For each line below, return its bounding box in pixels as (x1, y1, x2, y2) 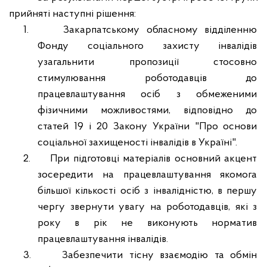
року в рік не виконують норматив (38, 218, 257, 229)
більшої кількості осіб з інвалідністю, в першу (38, 185, 257, 197)
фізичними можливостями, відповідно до (38, 105, 257, 116)
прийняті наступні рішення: (9, 8, 136, 20)
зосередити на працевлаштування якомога (38, 169, 257, 181)
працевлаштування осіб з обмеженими (38, 89, 257, 100)
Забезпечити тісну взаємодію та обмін (62, 250, 257, 261)
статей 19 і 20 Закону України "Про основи (38, 121, 257, 132)
